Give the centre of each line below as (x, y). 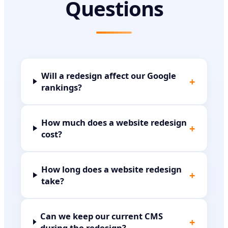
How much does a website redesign (114, 122)
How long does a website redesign (112, 169)
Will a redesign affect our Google (108, 76)
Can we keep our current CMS (102, 216)
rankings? (61, 87)
